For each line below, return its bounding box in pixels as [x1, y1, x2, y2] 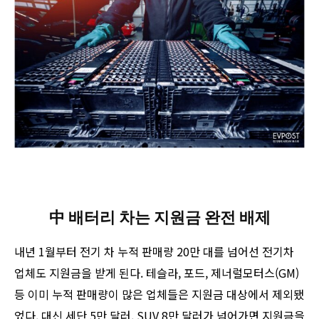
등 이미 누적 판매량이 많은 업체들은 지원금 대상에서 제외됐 [14, 285, 304, 303]
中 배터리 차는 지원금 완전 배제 [48, 208, 271, 226]
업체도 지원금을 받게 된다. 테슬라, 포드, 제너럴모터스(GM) [14, 263, 299, 281]
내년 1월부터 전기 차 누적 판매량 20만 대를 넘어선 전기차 [14, 242, 294, 260]
